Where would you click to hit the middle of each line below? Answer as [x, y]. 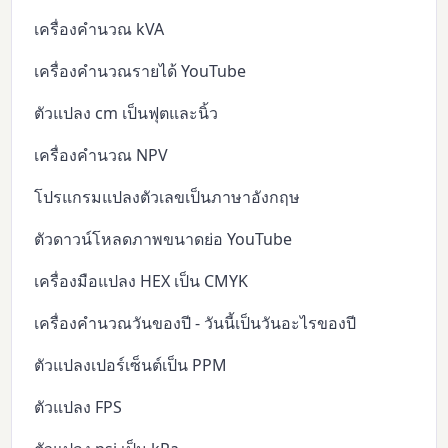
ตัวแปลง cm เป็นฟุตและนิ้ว [126, 112]
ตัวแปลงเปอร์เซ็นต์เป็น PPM [131, 364]
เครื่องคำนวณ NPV [101, 154]
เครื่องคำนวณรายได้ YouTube [140, 70]
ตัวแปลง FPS [78, 406]
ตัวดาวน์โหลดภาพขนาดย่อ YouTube [163, 238]
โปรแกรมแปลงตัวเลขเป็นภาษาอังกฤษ [167, 196]
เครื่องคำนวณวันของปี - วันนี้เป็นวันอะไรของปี [195, 322]
